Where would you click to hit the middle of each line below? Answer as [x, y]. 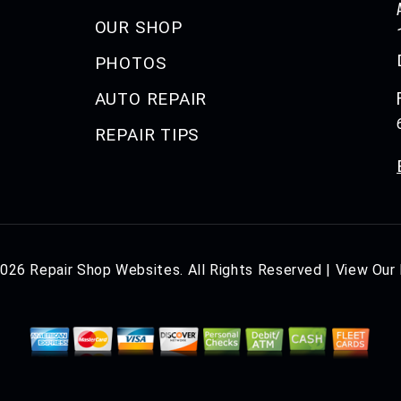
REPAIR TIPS [147, 135]
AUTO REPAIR [151, 99]
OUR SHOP [138, 28]
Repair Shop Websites [105, 270]
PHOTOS [130, 64]
